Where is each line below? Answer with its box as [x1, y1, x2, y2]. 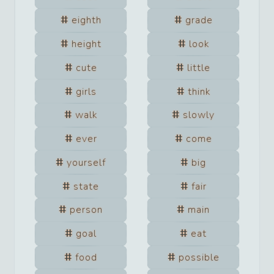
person [70, 203, 103, 217]
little [187, 61, 210, 75]
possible [178, 251, 220, 264]
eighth [71, 13, 102, 28]
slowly [183, 108, 215, 122]
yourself [67, 155, 106, 169]
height [71, 37, 102, 51]
